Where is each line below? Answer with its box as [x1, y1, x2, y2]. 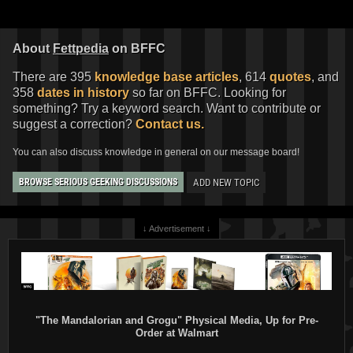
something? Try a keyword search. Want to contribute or [13, 101, 321, 115]
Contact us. [136, 117, 204, 131]
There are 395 [13, 69, 95, 84]
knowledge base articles [95, 69, 239, 84]
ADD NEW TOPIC [193, 176, 259, 188]
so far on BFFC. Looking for [129, 85, 286, 99]
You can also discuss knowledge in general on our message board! [13, 146, 299, 158]
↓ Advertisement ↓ [142, 223, 211, 233]
